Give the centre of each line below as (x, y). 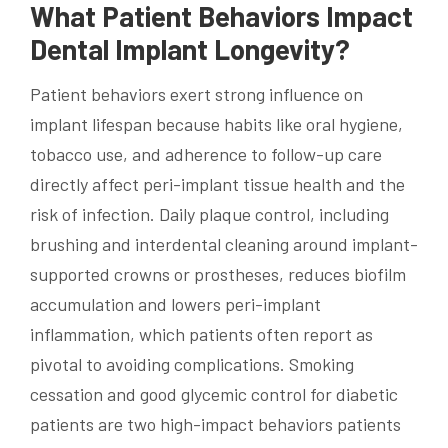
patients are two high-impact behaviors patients (215, 423)
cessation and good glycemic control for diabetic (214, 393)
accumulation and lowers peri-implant (175, 303)
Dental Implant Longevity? (190, 48)
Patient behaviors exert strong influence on (196, 93)
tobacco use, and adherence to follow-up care (206, 153)
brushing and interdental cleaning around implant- (224, 243)
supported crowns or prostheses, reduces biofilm (218, 273)
